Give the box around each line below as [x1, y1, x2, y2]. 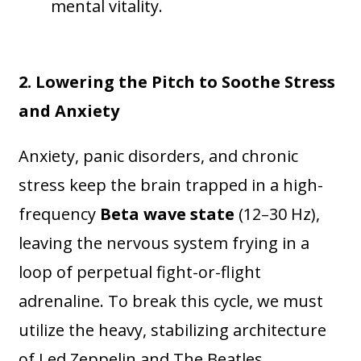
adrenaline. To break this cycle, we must [19, 290, 324, 313]
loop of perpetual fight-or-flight [19, 261, 262, 284]
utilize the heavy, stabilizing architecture [19, 319, 327, 342]
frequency [19, 203, 101, 226]
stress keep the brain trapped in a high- [19, 174, 324, 197]
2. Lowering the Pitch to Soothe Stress [19, 71, 336, 93]
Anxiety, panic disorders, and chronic [19, 145, 299, 168]
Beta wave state [100, 203, 235, 226]
